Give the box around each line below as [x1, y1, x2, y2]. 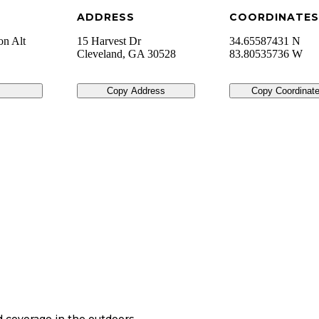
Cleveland [76, 48, 122, 61]
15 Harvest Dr [76, 35, 141, 48]
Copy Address [106, 85, 165, 97]
